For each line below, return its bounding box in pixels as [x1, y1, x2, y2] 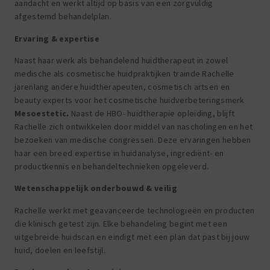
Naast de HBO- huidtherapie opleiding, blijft [69, 108, 235, 119]
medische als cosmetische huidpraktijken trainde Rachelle [14, 68, 234, 80]
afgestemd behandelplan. [14, 11, 111, 22]
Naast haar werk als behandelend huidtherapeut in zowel [14, 55, 228, 66]
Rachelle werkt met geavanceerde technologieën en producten [14, 204, 255, 216]
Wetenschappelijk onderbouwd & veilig [14, 183, 177, 194]
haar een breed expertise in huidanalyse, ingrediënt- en [14, 148, 224, 159]
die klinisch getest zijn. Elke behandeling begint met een [14, 218, 228, 229]
